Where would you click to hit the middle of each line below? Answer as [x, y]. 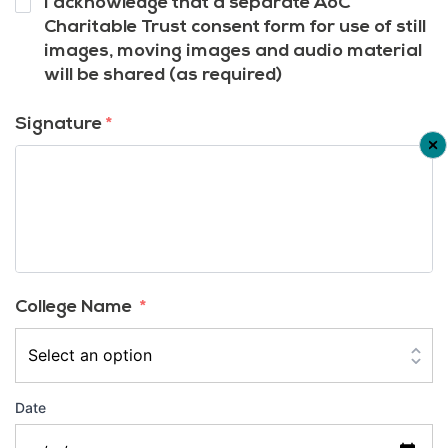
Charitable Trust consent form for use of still [234, 27]
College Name [77, 307]
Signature [60, 124]
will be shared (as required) [162, 75]
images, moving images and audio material [232, 51]
